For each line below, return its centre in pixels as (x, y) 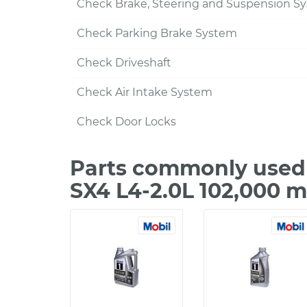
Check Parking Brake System (157, 33)
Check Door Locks (126, 122)
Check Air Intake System (145, 92)
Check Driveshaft (124, 63)
